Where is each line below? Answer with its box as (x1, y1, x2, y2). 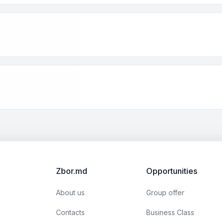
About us (56, 188, 85, 197)
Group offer (146, 188, 184, 197)
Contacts (56, 208, 85, 217)
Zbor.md (56, 166, 87, 176)
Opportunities (146, 166, 197, 176)
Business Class (146, 208, 194, 217)
